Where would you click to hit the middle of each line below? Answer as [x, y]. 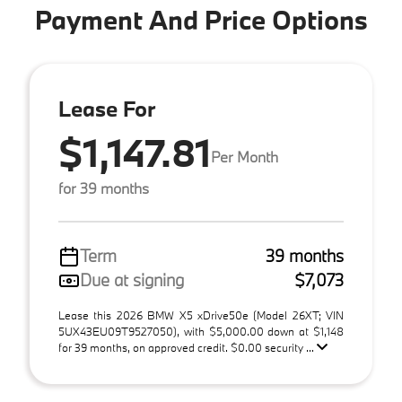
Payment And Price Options [201, 20]
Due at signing [132, 280]
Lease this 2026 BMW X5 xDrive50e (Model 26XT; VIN [201, 315]
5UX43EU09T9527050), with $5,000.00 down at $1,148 [201, 331]
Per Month [245, 156]
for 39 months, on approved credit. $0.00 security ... [188, 347]
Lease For [107, 108]
